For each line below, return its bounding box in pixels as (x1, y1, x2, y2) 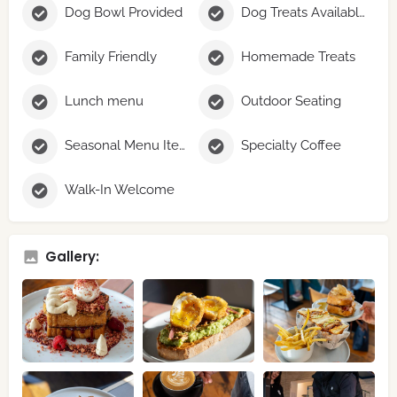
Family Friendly (65, 49, 157, 66)
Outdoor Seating (241, 93, 341, 110)
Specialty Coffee (241, 137, 341, 154)
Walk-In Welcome (65, 182, 175, 198)
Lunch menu (65, 93, 144, 110)
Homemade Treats (241, 49, 355, 66)
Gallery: (45, 246, 99, 266)
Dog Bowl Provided (65, 4, 183, 21)
